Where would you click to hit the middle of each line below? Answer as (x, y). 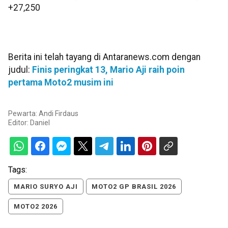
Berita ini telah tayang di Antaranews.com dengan (104, 57)
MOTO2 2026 (36, 206)
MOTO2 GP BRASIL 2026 (134, 186)
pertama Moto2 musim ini (61, 83)
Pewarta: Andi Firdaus (43, 113)
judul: (20, 70)
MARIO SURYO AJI (46, 186)
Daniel (40, 122)
